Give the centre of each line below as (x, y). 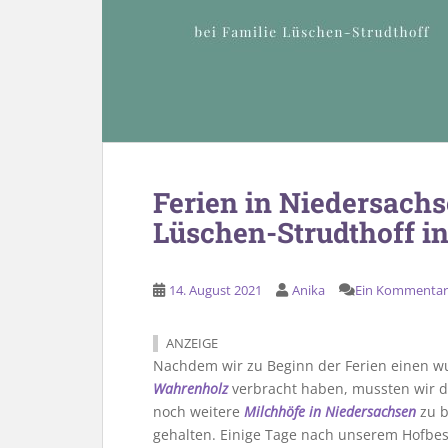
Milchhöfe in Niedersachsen (330, 411)
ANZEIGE (192, 343)
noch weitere (198, 411)
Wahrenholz (190, 388)
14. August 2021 (215, 290)
